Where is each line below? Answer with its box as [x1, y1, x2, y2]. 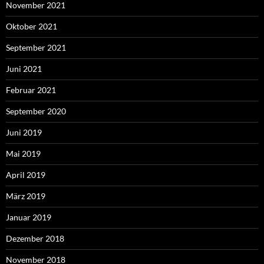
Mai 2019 [6, 148, 41, 159]
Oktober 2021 [6, 21, 57, 32]
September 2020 [6, 106, 66, 117]
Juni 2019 [6, 127, 42, 138]
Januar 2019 [6, 212, 51, 223]
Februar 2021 [6, 85, 56, 95]
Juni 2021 [6, 64, 42, 74]
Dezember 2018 [6, 233, 64, 244]
